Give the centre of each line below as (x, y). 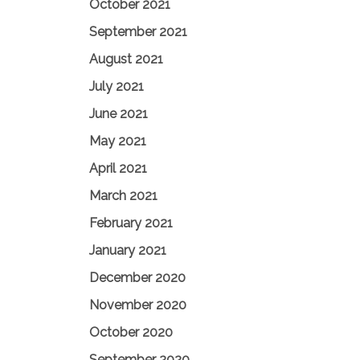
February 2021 (131, 223)
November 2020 (138, 305)
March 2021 (123, 196)
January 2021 (128, 250)
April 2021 (118, 168)
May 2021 (118, 141)
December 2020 (137, 278)
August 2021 (126, 59)
